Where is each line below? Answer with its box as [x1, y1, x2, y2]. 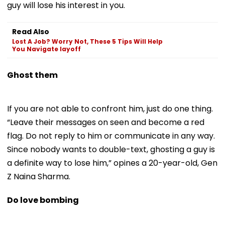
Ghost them [7, 69, 58, 81]
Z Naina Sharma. [7, 170, 70, 182]
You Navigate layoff [12, 44, 81, 53]
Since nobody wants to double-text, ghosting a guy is [7, 143, 215, 155]
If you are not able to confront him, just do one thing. [7, 102, 213, 115]
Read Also [12, 26, 49, 37]
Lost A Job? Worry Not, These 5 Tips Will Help [12, 37, 163, 46]
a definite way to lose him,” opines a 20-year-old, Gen [7, 157, 217, 169]
